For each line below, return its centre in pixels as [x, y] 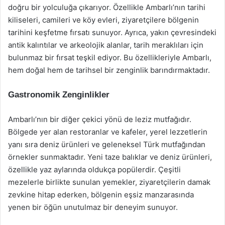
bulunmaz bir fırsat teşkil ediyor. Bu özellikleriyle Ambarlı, [110, 58]
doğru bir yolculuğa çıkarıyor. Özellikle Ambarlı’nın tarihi [107, 7]
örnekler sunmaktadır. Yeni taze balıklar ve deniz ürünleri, [110, 157]
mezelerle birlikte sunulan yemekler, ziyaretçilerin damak [109, 182]
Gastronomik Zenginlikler [59, 95]
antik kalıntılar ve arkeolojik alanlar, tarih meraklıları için [106, 45]
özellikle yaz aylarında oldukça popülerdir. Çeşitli [94, 170]
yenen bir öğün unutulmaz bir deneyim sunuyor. [93, 207]
